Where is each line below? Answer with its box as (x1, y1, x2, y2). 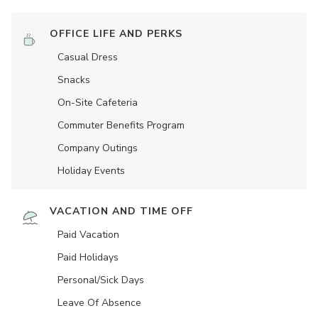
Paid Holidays (57, 251, 119, 265)
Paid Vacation (57, 228, 119, 242)
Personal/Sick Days (57, 273, 144, 287)
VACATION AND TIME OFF (50, 204, 193, 219)
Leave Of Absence (57, 296, 141, 310)
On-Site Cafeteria (57, 96, 138, 110)
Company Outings (57, 141, 138, 155)
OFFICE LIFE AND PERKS (50, 27, 182, 41)
